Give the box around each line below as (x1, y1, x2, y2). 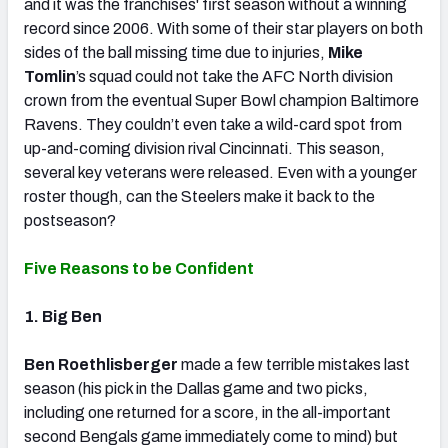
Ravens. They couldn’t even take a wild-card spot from (24, 115, 402, 133)
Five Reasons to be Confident (24, 259, 254, 277)
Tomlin (24, 67, 76, 85)
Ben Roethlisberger (24, 355, 178, 373)
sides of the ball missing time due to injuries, (24, 43, 328, 61)
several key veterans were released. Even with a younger (24, 163, 417, 181)
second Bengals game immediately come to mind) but (24, 427, 398, 445)
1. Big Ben (24, 307, 102, 325)
